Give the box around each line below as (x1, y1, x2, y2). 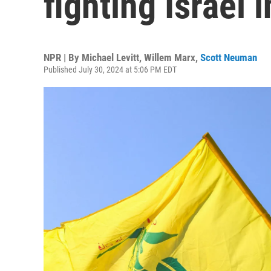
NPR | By (44, 51, 82, 64)
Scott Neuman (200, 51, 257, 64)
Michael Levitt (82, 51, 139, 64)
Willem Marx (144, 51, 195, 64)
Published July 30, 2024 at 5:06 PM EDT (44, 65, 177, 74)
